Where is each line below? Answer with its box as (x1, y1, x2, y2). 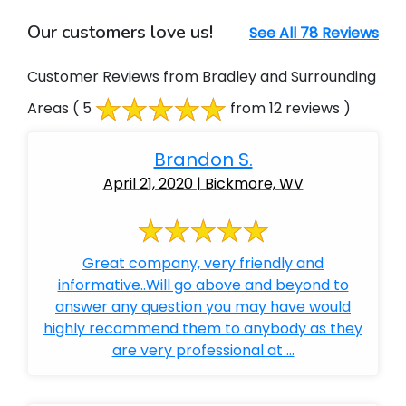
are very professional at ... (111, 340, 295, 361)
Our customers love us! (27, 20, 213, 44)
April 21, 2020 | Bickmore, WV (102, 173, 304, 194)
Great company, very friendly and (82, 253, 324, 274)
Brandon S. (153, 147, 253, 172)
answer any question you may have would (55, 296, 351, 317)
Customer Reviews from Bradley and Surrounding (27, 66, 376, 87)
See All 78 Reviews (249, 23, 379, 43)
